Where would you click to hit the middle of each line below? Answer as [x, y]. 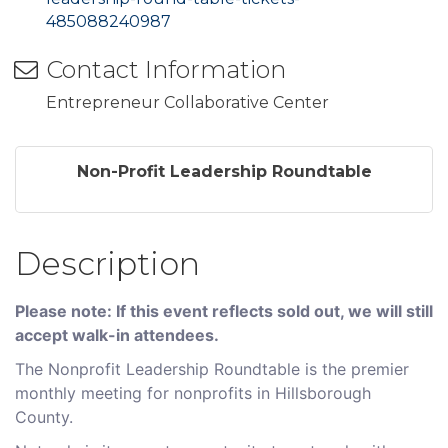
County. [44, 416]
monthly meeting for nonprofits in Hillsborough [193, 392]
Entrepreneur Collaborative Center [187, 102]
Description [107, 263]
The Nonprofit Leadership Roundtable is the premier [212, 368]
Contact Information [166, 69]
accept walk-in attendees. [117, 334]
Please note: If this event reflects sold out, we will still [224, 310]
